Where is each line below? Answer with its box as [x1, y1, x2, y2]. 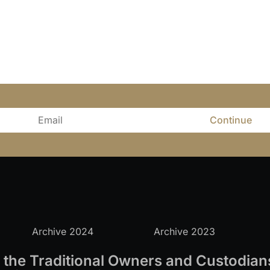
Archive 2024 [32, 225, 94, 238]
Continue [210, 114, 252, 127]
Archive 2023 [153, 225, 215, 238]
